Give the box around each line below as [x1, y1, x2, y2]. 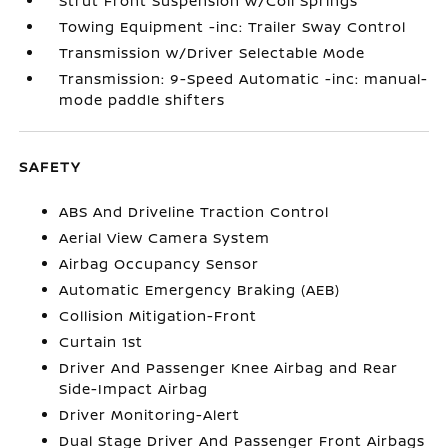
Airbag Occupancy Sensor [59, 254, 260, 273]
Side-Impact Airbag [59, 379, 209, 398]
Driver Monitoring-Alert [59, 405, 241, 424]
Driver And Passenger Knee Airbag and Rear [59, 358, 399, 377]
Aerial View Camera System [59, 228, 271, 247]
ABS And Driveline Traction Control [59, 202, 330, 221]
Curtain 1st [59, 332, 144, 351]
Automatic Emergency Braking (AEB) [59, 280, 341, 299]
